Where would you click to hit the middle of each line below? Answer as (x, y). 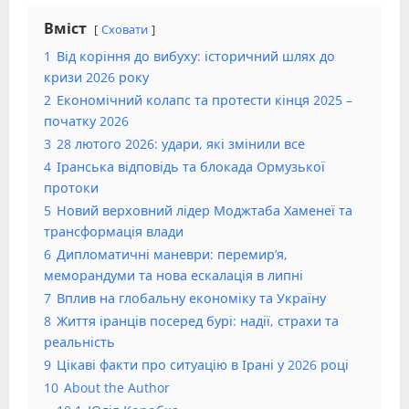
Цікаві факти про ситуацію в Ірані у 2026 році (203, 365)
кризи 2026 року (96, 78)
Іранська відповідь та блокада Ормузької (191, 167)
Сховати (125, 30)
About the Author (117, 388)
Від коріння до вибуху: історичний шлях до (196, 57)
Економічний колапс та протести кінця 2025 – (204, 100)
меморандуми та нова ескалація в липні (173, 276)
